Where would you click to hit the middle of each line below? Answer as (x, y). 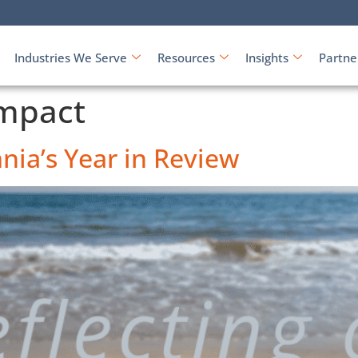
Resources (186, 58)
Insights (267, 58)
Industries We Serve (70, 58)
